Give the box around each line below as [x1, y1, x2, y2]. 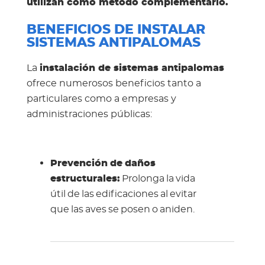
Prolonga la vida [119, 173, 195, 183]
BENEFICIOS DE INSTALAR [26, 23, 205, 36]
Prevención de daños [50, 158, 156, 168]
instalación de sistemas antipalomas [39, 63, 224, 73]
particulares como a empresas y [26, 93, 176, 104]
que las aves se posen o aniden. [50, 204, 195, 214]
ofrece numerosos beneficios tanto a [26, 78, 201, 88]
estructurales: [50, 173, 120, 183]
